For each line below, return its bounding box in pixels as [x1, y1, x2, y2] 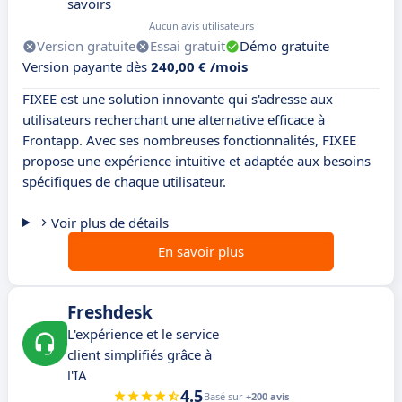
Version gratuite [37, 37, 135, 56]
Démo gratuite [240, 37, 329, 56]
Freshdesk [67, 301, 153, 325]
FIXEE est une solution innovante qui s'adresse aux [22, 90, 333, 109]
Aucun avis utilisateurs [149, 19, 254, 33]
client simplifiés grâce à [67, 345, 212, 364]
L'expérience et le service [67, 325, 219, 344]
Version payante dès [22, 57, 151, 76]
